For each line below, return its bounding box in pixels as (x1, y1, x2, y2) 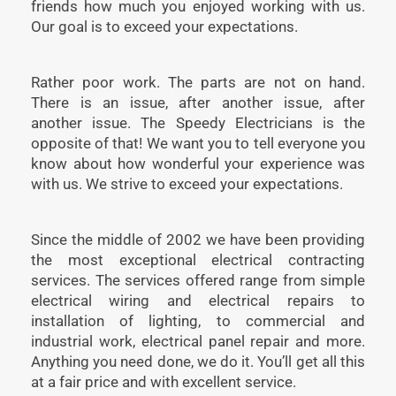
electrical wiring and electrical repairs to (31, 291, 365, 309)
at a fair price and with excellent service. (31, 372, 296, 391)
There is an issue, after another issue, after (31, 93, 365, 111)
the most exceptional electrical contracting (31, 250, 365, 269)
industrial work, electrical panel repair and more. (31, 331, 365, 350)
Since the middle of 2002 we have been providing (31, 230, 365, 248)
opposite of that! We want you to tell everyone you (31, 133, 365, 152)
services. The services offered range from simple (31, 270, 365, 289)
